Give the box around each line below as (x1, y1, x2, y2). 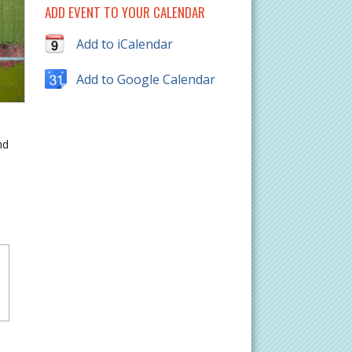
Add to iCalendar (75, 35, 173, 53)
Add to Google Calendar (75, 71, 215, 89)
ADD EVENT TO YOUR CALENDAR (44, 2, 205, 23)
